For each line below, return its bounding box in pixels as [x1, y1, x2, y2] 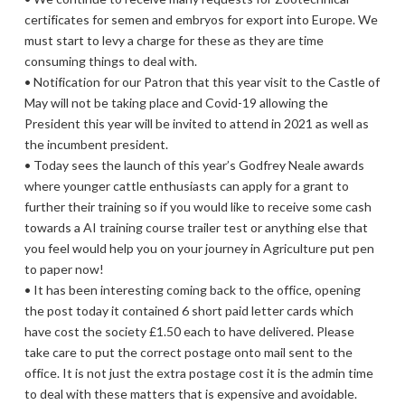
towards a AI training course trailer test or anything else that [24, 220, 368, 235]
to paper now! [24, 261, 104, 277]
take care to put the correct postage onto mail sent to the [24, 344, 353, 360]
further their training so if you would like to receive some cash [24, 199, 372, 214]
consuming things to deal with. [24, 53, 197, 69]
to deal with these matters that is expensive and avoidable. [24, 386, 357, 401]
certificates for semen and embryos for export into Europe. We [24, 12, 378, 27]
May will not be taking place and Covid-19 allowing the [24, 95, 328, 110]
